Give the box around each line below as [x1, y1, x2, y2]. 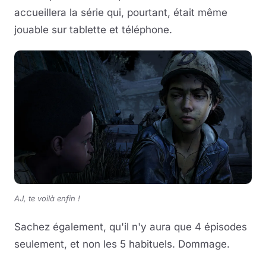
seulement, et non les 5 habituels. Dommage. [14, 237, 230, 250]
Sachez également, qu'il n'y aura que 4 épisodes [14, 220, 247, 233]
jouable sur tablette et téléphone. [14, 24, 175, 36]
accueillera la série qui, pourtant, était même [14, 7, 227, 18]
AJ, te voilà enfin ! [14, 193, 80, 203]
